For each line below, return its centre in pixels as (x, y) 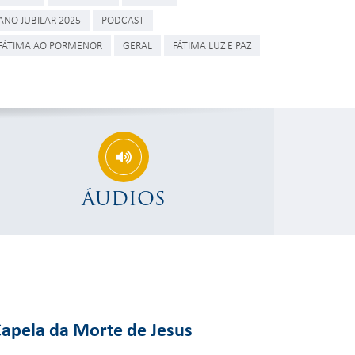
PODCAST (123, 19)
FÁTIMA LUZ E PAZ (212, 45)
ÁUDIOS (124, 198)
